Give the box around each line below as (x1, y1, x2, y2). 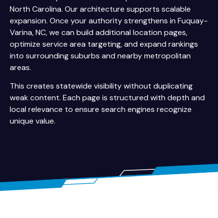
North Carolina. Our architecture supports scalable (10, 3, 191, 14)
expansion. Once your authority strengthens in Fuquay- (10, 15, 208, 26)
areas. (10, 62, 31, 73)
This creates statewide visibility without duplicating (10, 81, 193, 91)
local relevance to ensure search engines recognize (10, 104, 192, 115)
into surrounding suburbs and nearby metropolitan (10, 50, 191, 61)
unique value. (10, 116, 55, 127)
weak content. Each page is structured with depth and (10, 92, 205, 103)
